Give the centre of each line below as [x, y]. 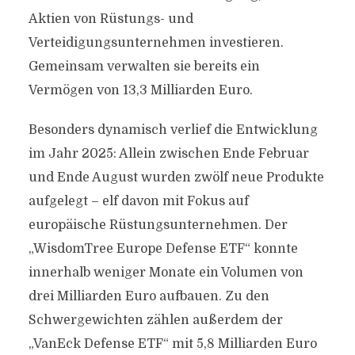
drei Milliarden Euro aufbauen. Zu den [149, 296]
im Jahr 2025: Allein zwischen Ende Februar [168, 154]
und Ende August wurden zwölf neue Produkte [176, 177]
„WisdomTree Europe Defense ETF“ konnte [163, 249]
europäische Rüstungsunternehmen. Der [158, 225]
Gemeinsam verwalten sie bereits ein [144, 67]
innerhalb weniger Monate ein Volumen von [166, 273]
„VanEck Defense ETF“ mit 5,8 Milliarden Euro [172, 344]
